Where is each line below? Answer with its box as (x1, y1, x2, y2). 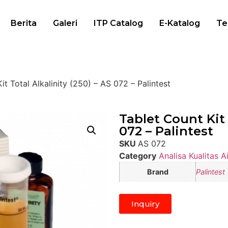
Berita (11, 18, 37, 28)
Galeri (53, 18, 77, 28)
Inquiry (131, 198, 159, 209)
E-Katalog (159, 18, 200, 28)
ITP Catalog (94, 18, 143, 28)
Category (119, 151, 156, 161)
